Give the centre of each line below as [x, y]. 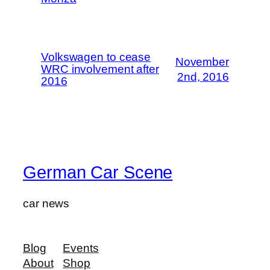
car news [46, 204]
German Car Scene [98, 172]
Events [81, 248]
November [202, 61]
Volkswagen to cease [96, 57]
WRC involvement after [100, 69]
